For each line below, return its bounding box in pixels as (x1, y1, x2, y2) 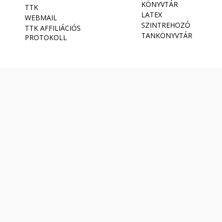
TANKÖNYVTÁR (141, 31, 192, 40)
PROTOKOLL (25, 33, 67, 42)
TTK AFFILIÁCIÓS (25, 23, 81, 33)
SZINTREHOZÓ (141, 20, 190, 30)
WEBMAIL (25, 13, 57, 22)
